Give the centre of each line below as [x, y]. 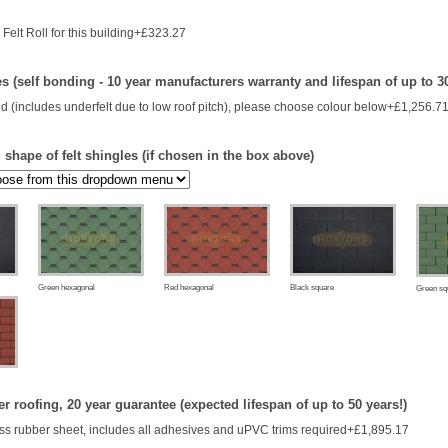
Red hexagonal [189, 287]
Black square [312, 287]
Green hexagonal [66, 287]
